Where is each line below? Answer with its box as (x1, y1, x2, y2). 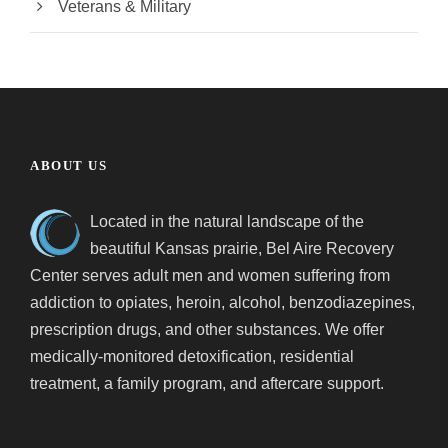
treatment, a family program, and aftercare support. (30, 374, 384, 392)
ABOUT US (30, 157, 107, 173)
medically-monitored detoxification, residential (30, 347, 354, 365)
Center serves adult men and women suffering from (30, 266, 390, 284)
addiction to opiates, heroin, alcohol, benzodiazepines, (30, 293, 415, 311)
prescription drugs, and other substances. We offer (30, 320, 384, 338)
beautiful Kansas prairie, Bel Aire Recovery (90, 239, 394, 257)
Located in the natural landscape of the (90, 212, 364, 230)
